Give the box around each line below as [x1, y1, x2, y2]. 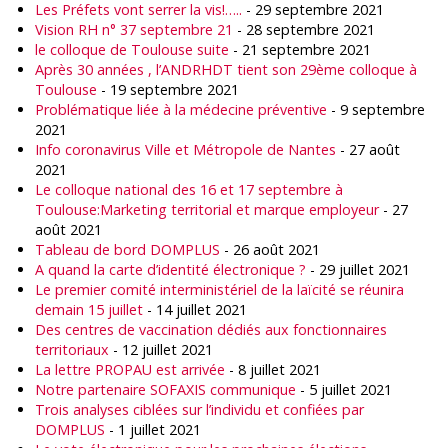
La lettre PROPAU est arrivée [35, 360, 225, 379]
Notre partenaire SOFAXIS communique [35, 380, 296, 399]
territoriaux [35, 340, 109, 359]
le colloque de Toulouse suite [35, 40, 229, 59]
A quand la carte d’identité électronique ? [35, 260, 306, 279]
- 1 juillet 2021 [105, 420, 201, 439]
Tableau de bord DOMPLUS [35, 240, 220, 259]
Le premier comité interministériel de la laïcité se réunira [35, 280, 404, 299]
